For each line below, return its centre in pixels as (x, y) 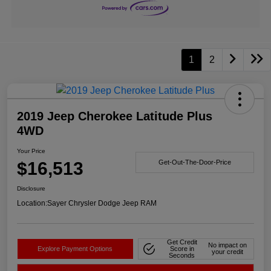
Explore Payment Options (75, 248)
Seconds (182, 255)
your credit (228, 252)
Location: (32, 203)
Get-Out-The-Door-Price (195, 162)
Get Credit (182, 242)
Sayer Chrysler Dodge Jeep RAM (102, 203)
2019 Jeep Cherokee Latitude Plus (115, 116)
